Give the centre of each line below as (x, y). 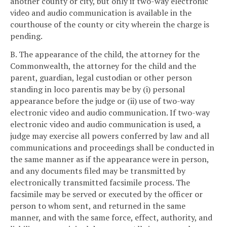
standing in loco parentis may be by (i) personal (98, 89)
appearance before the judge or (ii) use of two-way (102, 101)
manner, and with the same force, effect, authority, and (111, 217)
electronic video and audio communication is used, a (105, 124)
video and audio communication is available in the (101, 13)
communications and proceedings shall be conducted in (112, 147)
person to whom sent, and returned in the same (98, 205)
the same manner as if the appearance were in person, (109, 159)
